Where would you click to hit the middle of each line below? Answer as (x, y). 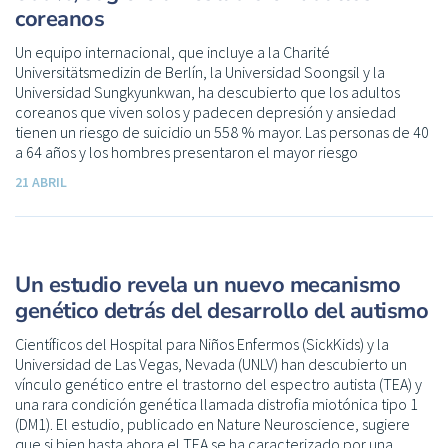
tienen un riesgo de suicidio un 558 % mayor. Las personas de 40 (222, 131)
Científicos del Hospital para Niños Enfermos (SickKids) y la (202, 343)
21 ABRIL (41, 181)
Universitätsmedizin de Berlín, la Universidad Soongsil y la (200, 71)
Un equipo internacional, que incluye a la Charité (172, 51)
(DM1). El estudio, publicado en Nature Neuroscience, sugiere (212, 423)
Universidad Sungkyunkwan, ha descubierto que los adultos (207, 91)
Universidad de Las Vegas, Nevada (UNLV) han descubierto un (211, 363)
